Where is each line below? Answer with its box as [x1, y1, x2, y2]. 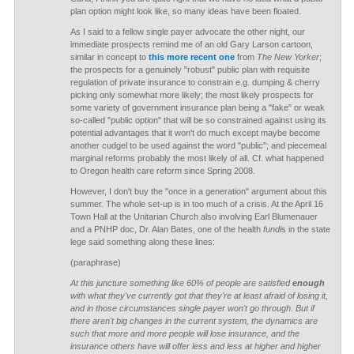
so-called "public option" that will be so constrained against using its [70, 115, 326, 125]
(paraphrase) [70, 258, 121, 267]
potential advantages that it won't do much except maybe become [70, 128, 320, 137]
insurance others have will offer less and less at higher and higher [70, 341, 321, 351]
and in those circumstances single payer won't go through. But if [70, 303, 314, 313]
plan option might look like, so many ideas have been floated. [70, 6, 301, 16]
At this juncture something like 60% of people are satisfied [70, 278, 292, 288]
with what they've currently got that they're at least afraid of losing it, [70, 291, 328, 300]
